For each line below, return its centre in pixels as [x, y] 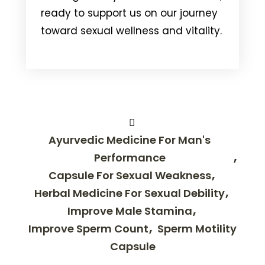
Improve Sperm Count [88, 228]
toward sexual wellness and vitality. [131, 30]
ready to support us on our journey [129, 13]
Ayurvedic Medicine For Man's [130, 140]
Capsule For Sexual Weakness [130, 175]
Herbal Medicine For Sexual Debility [130, 193]
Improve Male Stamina [130, 211]
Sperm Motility [197, 228]
